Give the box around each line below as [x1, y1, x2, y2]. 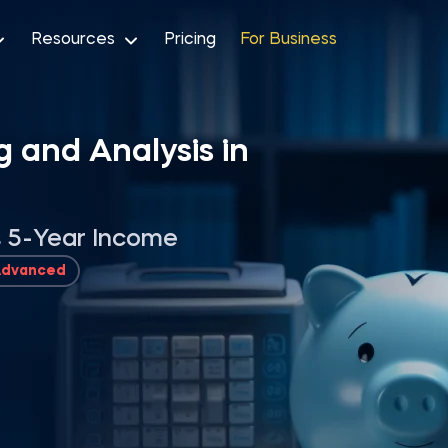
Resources [31, 31, 115, 48]
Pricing [164, 31, 216, 48]
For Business [240, 31, 337, 48]
